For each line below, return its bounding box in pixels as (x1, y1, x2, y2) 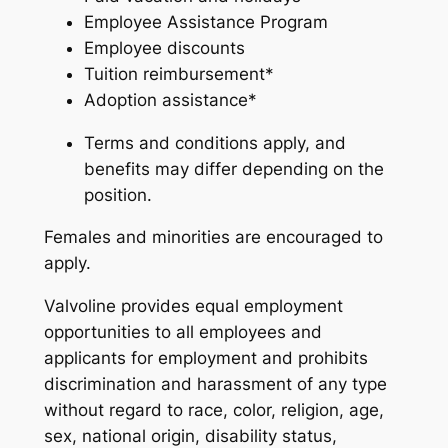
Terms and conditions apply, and (83, 132, 346, 153)
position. (83, 184, 152, 205)
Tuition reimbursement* (83, 63, 274, 84)
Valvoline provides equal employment (43, 296, 343, 317)
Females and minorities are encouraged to (43, 227, 383, 248)
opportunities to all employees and (43, 322, 322, 343)
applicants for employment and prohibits (43, 348, 368, 369)
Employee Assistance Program (83, 11, 328, 32)
